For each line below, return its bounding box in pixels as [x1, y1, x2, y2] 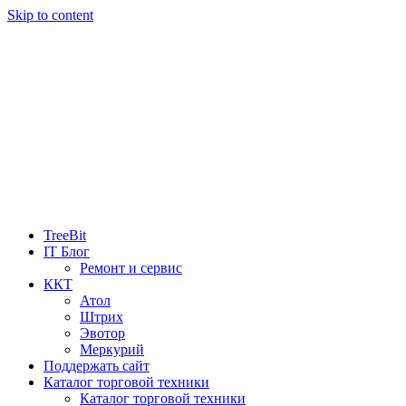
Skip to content [7, 7, 93, 23]
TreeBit [43, 227, 86, 244]
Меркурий [80, 342, 144, 358]
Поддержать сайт [43, 358, 150, 374]
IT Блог [43, 244, 90, 260]
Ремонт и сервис [80, 260, 182, 276]
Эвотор [80, 325, 125, 342]
